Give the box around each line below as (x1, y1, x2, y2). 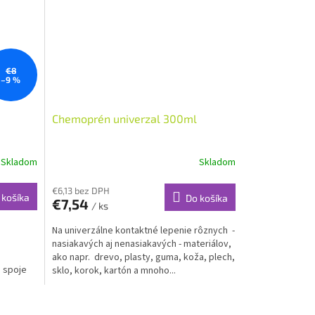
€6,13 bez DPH (51, 184, 110, 196)
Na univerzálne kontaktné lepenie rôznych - (51, 223, 235, 238)
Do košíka (185, 191, 228, 204)
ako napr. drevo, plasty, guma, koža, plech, (51, 250, 235, 264)
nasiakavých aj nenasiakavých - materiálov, (51, 236, 231, 251)
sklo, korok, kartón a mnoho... (51, 263, 176, 278)
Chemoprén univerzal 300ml (51, 111, 197, 125)
